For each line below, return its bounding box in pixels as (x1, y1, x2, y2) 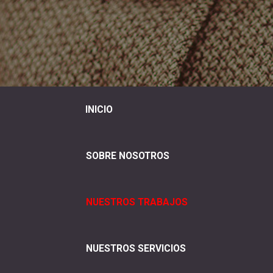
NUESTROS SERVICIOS (86, 243, 186, 254)
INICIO (85, 104, 113, 115)
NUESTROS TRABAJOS (86, 197, 188, 208)
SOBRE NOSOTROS (86, 151, 169, 161)
